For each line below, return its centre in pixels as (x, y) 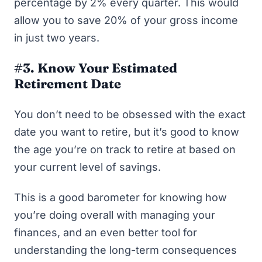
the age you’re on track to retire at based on (125, 149)
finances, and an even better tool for (106, 232)
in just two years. (57, 38)
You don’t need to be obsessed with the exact (130, 114)
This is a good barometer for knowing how (120, 197)
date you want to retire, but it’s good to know (127, 132)
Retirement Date (68, 83)
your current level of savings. (89, 167)
